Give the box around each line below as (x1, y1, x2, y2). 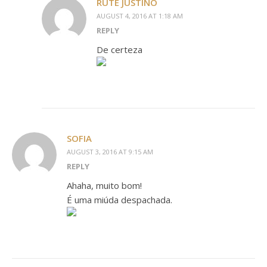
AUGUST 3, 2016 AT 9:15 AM (67, 147, 153, 156)
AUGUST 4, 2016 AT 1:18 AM (97, 11, 183, 20)
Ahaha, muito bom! (67, 179, 142, 191)
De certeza (97, 44, 142, 55)
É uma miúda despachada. (67, 194, 172, 206)
